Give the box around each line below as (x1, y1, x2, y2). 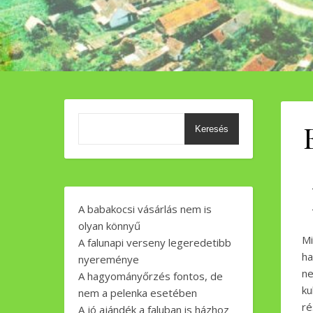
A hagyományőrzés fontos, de (78, 269, 223, 283)
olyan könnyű (78, 219, 140, 233)
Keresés (195, 124, 228, 134)
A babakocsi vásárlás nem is (78, 202, 212, 216)
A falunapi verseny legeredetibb (78, 235, 231, 249)
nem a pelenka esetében (78, 286, 197, 300)
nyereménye (78, 252, 139, 266)
